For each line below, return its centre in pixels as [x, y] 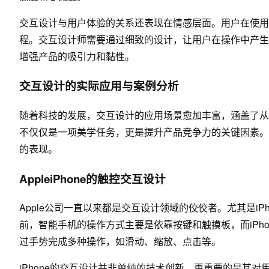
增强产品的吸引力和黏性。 [77, 56]
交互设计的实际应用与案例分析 [99, 86]
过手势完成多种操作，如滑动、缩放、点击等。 [120, 241]
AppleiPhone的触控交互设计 [92, 178]
